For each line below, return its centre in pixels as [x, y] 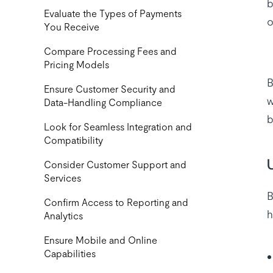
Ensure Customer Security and [110, 89]
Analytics [63, 216]
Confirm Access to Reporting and [116, 202]
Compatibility [73, 140]
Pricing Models [76, 65]
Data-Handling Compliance [103, 102]
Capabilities [70, 253]
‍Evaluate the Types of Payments [113, 13]
